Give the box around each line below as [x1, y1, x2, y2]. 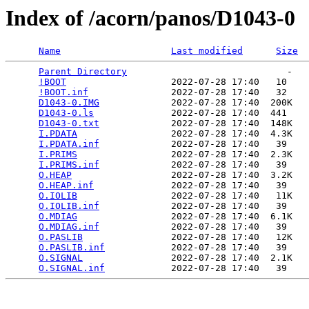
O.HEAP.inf [39, 180, 94, 191]
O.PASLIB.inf [39, 242, 105, 253]
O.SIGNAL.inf [39, 263, 105, 274]
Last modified [171, 46, 243, 57]
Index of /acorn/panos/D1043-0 [6, 6, 295, 30]
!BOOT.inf [39, 87, 88, 98]
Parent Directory [39, 66, 127, 77]
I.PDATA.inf [39, 139, 99, 150]
